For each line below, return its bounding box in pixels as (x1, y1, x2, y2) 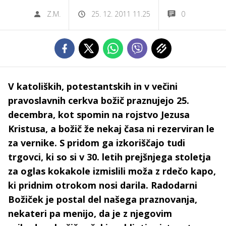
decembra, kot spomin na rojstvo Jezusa (8, 108, 190, 121)
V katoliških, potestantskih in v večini (8, 80, 178, 92)
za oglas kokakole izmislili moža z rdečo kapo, (8, 165, 216, 177)
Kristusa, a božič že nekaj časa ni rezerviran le (8, 123, 214, 135)
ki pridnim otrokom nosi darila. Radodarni (8, 179, 197, 191)
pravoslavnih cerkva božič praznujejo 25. (8, 94, 189, 106)
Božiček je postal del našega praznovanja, (8, 193, 197, 205)
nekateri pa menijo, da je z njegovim (8, 207, 172, 219)
